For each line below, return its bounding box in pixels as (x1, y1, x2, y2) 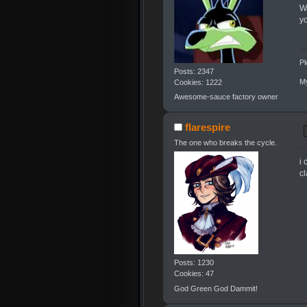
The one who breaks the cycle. (173, 138, 277, 147)
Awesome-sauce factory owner (173, 92, 278, 101)
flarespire (185, 121, 231, 134)
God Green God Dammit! (173, 284, 258, 293)
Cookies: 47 (173, 269, 214, 278)
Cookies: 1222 (173, 77, 222, 86)
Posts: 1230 (173, 258, 214, 267)
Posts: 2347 (173, 66, 214, 75)
